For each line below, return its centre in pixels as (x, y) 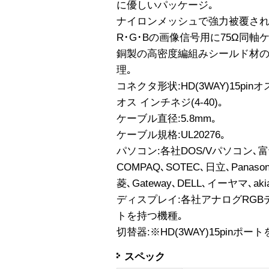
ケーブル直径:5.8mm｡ (167, 118)
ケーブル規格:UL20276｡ (171, 134)
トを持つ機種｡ (150, 216)
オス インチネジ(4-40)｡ (170, 102)
